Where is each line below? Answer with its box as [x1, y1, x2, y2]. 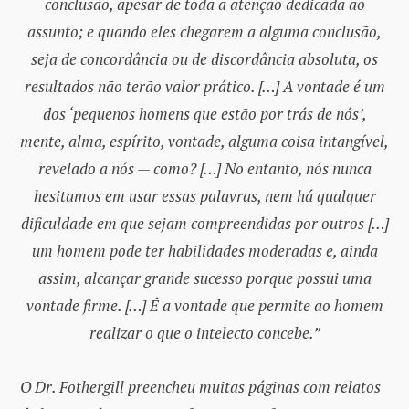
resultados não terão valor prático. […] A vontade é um [24, 76, 385, 98]
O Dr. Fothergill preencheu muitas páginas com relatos [20, 375, 381, 397]
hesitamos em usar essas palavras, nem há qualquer [33, 185, 376, 207]
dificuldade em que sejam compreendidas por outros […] [20, 213, 389, 235]
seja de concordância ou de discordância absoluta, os [31, 48, 378, 70]
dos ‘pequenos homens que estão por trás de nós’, [42, 103, 367, 125]
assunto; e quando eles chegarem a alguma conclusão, [27, 21, 382, 43]
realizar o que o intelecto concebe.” [89, 322, 320, 344]
